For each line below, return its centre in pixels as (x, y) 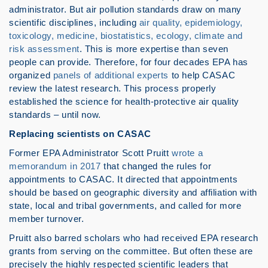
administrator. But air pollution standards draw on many (125, 9)
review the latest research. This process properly (113, 88)
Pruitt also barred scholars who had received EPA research (134, 238)
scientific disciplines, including (74, 22)
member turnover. (47, 219)
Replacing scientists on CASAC (80, 134)
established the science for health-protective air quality (124, 101)
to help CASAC (202, 75)
